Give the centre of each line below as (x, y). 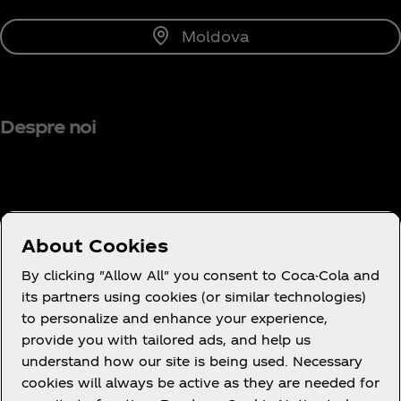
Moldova (215, 36)
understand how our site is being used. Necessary (192, 361)
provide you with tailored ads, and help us (166, 340)
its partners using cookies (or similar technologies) (194, 297)
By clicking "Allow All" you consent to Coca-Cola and (200, 275)
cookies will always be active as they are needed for (200, 383)
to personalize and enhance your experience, (175, 318)
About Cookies (95, 245)
